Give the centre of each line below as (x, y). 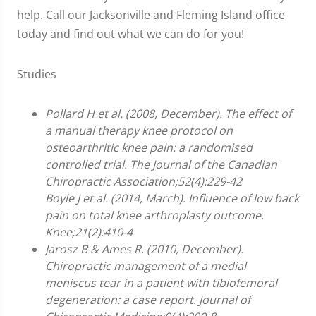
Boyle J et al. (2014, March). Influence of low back (172, 198)
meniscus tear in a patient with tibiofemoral (161, 282)
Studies (37, 74)
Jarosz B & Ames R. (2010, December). (144, 249)
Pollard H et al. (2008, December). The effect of (168, 113)
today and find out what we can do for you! (130, 34)
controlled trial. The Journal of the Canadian (161, 164)
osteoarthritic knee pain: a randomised (149, 147)
